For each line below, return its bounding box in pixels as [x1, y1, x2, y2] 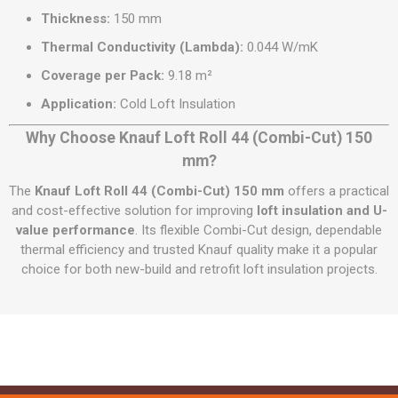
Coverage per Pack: [41, 68, 164, 84]
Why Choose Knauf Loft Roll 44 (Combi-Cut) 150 [26, 129, 372, 147]
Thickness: [41, 11, 110, 27]
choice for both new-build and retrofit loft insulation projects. [20, 261, 378, 277]
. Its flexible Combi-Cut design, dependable [135, 222, 382, 238]
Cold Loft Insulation [116, 96, 235, 112]
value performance [16, 222, 135, 238]
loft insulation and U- [256, 203, 387, 219]
